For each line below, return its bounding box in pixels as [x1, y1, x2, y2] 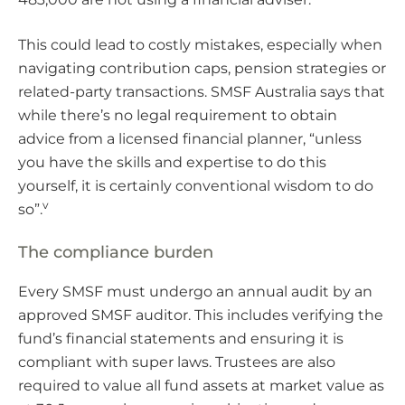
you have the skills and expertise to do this [18, 154, 326, 172]
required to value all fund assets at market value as [18, 377, 384, 395]
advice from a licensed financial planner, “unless [18, 130, 362, 148]
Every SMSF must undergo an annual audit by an [18, 283, 372, 301]
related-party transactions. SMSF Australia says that [18, 83, 385, 101]
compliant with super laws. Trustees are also [18, 353, 335, 372]
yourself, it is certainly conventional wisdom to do [18, 177, 373, 195]
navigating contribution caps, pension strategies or [18, 60, 386, 78]
